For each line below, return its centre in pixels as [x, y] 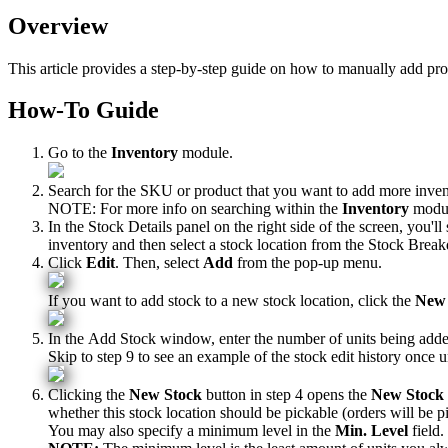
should [241, 413]
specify [160, 431]
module [205, 153]
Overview [58, 25]
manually [367, 68]
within [295, 209]
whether [73, 413]
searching [241, 209]
